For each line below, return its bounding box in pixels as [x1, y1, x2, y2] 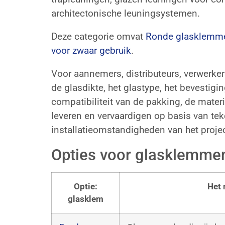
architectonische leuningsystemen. [51, 7, 200, 19]
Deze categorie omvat [51, 30, 146, 42]
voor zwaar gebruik [51, 44, 131, 56]
